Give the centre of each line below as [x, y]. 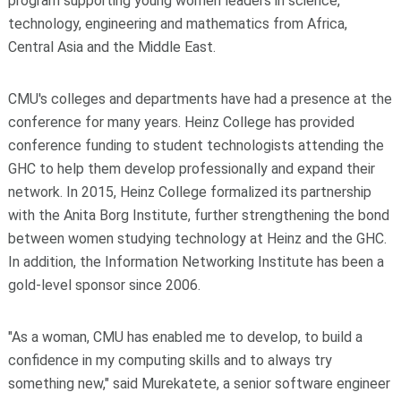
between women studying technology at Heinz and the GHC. [197, 238]
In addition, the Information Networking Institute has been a [196, 261]
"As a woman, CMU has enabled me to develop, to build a [185, 337]
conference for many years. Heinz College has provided [181, 122]
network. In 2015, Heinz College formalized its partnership [189, 192]
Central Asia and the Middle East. [111, 47]
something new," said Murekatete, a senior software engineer [199, 383]
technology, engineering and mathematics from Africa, [177, 23]
